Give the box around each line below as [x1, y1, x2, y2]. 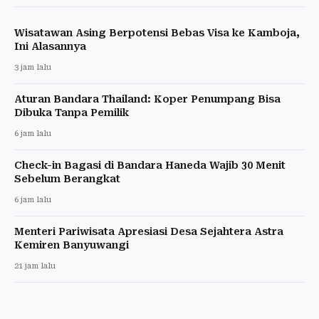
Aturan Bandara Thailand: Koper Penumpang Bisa [14, 93, 281, 105]
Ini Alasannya [14, 40, 86, 52]
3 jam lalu [14, 62, 51, 72]
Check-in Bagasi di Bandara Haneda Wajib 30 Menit [14, 159, 286, 171]
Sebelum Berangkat [14, 172, 120, 184]
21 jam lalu [14, 261, 56, 271]
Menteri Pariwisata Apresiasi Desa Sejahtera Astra [14, 225, 283, 237]
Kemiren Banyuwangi [14, 239, 129, 251]
